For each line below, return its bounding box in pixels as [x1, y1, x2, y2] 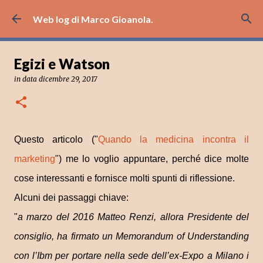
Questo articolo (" [14, 134, 98, 144]
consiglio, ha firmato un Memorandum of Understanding [14, 231, 249, 241]
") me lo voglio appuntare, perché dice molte [55, 154, 249, 164]
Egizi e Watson [14, 55, 110, 72]
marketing [14, 154, 55, 164]
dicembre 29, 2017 [39, 75, 97, 83]
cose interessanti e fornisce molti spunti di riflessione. [14, 173, 235, 183]
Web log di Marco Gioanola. [33, 13, 153, 25]
